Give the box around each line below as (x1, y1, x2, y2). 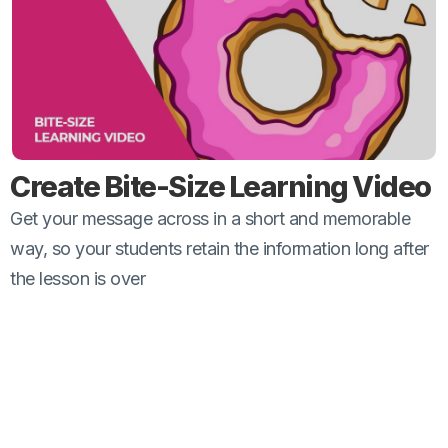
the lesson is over (10, 268, 145, 290)
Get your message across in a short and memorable (10, 208, 410, 230)
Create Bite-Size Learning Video (10, 169, 431, 205)
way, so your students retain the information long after (10, 238, 429, 260)
